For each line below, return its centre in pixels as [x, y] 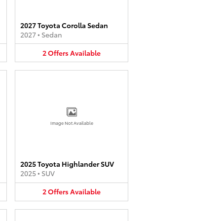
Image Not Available [72, 123]
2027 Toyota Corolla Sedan [64, 25]
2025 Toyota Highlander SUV [67, 164]
